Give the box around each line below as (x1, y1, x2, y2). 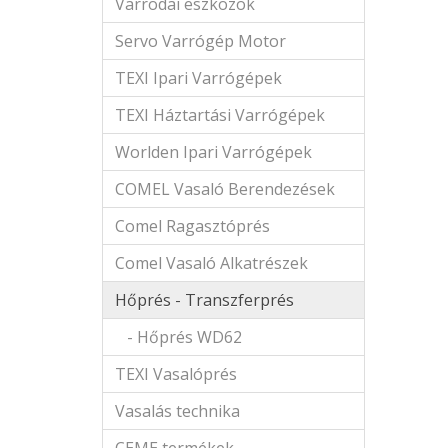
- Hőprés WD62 (115, 326, 242, 348)
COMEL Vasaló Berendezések (115, 178, 335, 200)
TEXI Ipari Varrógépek (115, 67, 282, 89)
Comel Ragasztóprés (115, 215, 270, 237)
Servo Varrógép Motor (115, 30, 286, 52)
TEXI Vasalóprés (115, 363, 237, 385)
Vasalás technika (115, 400, 240, 422)
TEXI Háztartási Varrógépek (115, 104, 325, 126)
